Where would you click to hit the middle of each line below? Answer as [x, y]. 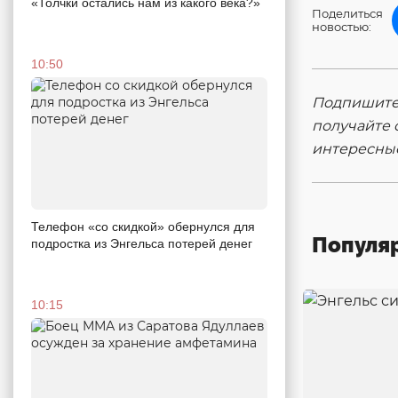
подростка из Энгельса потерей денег [142, 244]
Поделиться [347, 14]
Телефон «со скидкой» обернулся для [143, 227]
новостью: [342, 27]
